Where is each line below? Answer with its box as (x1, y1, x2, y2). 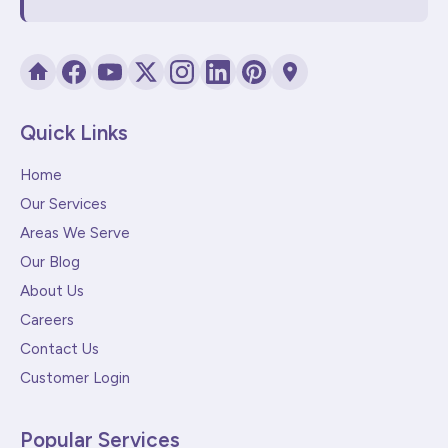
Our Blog (20, 253, 80, 272)
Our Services (20, 195, 107, 214)
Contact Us (20, 340, 99, 359)
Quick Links (20, 120, 128, 146)
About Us (20, 282, 84, 301)
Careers (20, 311, 74, 330)
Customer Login (20, 369, 130, 388)
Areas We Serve (20, 224, 130, 243)
